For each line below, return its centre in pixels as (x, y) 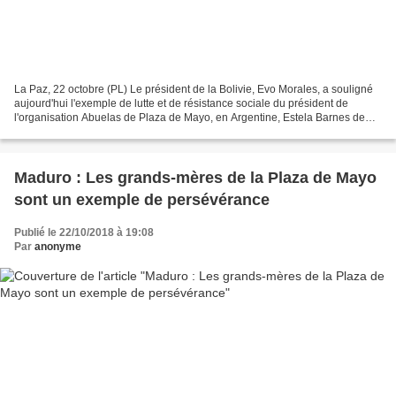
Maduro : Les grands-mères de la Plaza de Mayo (195, 178)
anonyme (58, 247)
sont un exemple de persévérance (142, 200)
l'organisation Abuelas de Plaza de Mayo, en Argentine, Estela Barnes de (190, 118)
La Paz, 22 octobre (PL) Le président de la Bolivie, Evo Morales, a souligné (194, 90)
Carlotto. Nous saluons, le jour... (90, 132)
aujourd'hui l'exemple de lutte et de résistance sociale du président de (181, 104)
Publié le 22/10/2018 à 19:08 (84, 233)
